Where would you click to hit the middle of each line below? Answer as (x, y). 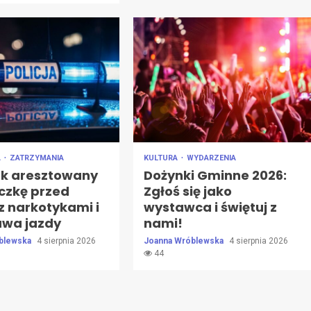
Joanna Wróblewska (184, 241)
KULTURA (161, 158)
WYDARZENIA (211, 158)
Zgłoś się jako (187, 191)
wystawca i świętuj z (210, 207)
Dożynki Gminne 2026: (215, 175)
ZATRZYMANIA (37, 158)
